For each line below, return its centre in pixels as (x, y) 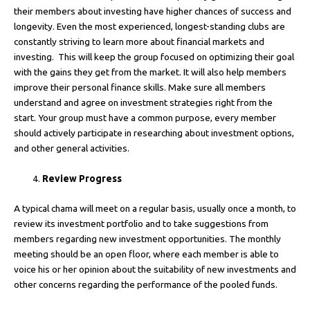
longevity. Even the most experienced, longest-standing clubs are (149, 27)
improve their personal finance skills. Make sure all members (140, 88)
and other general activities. (72, 148)
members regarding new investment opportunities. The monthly (147, 238)
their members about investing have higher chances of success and (153, 11)
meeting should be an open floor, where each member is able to (146, 254)
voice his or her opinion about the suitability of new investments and (155, 269)
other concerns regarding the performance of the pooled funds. (146, 284)
